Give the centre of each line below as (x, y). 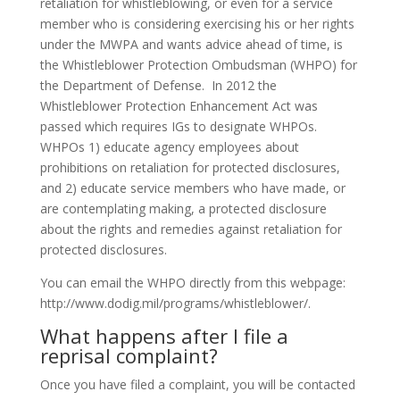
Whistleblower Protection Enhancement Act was (179, 106)
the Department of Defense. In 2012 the (158, 85)
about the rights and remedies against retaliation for (191, 229)
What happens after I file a (164, 336)
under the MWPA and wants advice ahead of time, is (191, 44)
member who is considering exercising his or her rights (197, 24)
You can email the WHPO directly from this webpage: (192, 283)
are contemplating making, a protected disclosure (183, 208)
